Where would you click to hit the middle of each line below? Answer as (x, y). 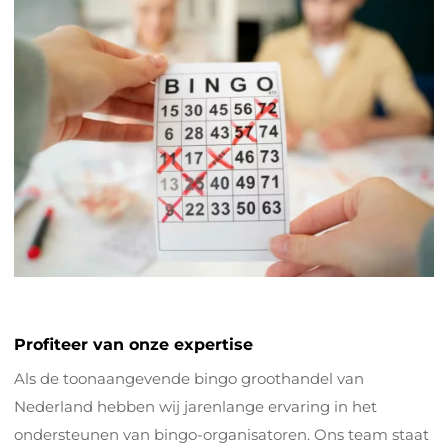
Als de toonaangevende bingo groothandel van (189, 379)
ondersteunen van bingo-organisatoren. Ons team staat (221, 435)
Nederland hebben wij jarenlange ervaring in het (195, 407)
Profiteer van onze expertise (133, 345)
